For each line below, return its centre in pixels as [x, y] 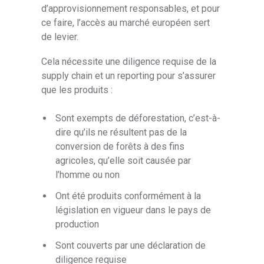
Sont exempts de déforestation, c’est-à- [138, 118]
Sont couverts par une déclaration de [131, 246]
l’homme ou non [88, 174]
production [77, 225]
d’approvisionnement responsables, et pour [131, 8]
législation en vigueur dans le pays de [133, 210]
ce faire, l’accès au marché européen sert [126, 22]
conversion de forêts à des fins [120, 146]
